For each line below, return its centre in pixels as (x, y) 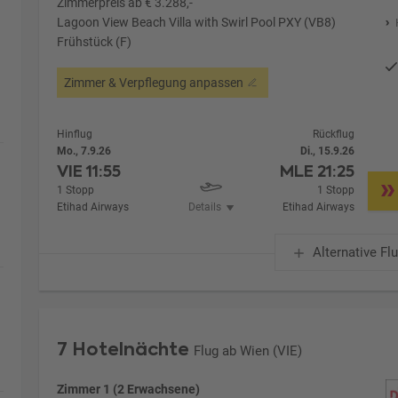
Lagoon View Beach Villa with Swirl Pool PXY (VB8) (197, 22)
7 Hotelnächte (123, 349)
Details (204, 207)
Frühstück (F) (95, 41)
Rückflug (334, 134)
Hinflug (75, 134)
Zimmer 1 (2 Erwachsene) (129, 389)
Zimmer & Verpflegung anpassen (154, 82)
